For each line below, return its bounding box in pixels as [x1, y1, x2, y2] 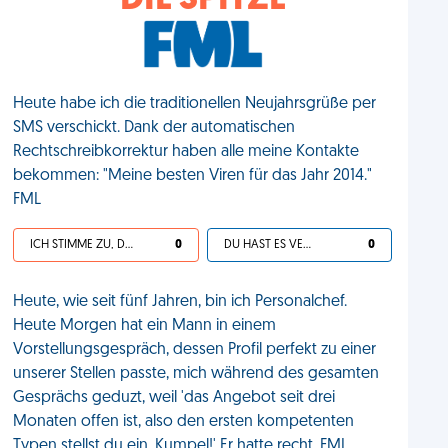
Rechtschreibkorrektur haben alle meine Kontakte [13, 144, 360, 160]
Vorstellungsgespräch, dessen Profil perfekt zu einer [13, 342, 377, 358]
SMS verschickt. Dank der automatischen [13, 120, 296, 136]
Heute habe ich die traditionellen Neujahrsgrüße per [13, 96, 377, 112]
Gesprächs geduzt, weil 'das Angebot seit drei [13, 390, 336, 406]
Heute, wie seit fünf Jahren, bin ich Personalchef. [13, 294, 348, 310]
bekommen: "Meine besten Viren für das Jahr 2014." [13, 168, 373, 184]
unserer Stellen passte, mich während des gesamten [13, 366, 380, 382]
